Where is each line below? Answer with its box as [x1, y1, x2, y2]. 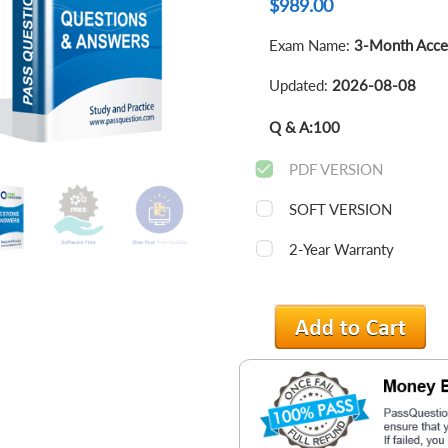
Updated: [268, 76, 332, 94]
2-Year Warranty [288, 240, 394, 258]
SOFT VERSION [288, 200, 392, 218]
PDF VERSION [288, 160, 383, 178]
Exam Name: [268, 36, 354, 54]
